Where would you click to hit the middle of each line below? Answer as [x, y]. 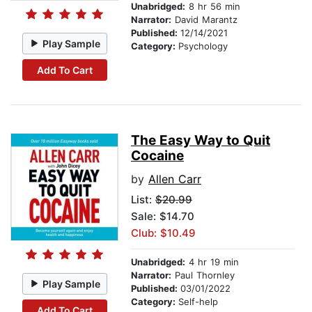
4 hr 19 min [212, 262]
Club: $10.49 [163, 233]
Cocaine [157, 156]
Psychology [203, 46]
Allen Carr [175, 179]
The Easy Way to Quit [201, 141]
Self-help [198, 302]
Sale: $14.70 [163, 217]
